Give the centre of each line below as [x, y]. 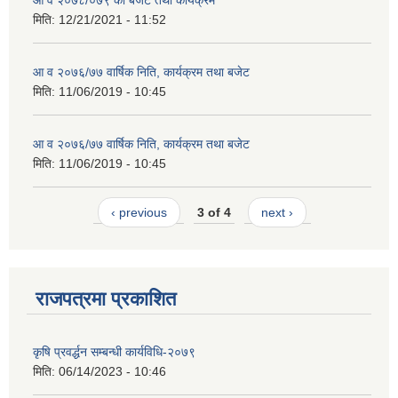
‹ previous [139, 212]
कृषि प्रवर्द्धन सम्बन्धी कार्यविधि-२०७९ [114, 352]
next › [278, 212]
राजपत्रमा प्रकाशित [106, 299]
